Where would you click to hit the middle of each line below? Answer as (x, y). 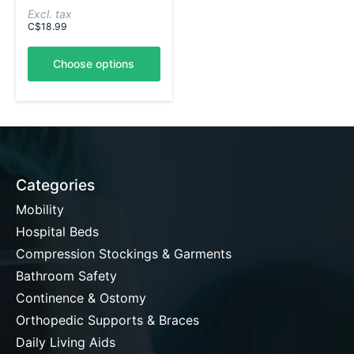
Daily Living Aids (66, 342)
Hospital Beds (57, 231)
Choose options (94, 63)
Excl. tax (50, 13)
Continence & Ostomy (81, 298)
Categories (55, 185)
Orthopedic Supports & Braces (107, 320)
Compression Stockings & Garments (124, 253)
